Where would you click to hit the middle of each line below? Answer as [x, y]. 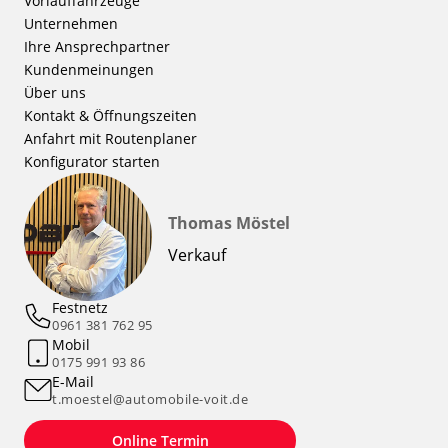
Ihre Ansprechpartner [97, 47]
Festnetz [80, 308]
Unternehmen [71, 24]
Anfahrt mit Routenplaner [110, 139]
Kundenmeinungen [89, 70]
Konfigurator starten [92, 162]
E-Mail [73, 382]
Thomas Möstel [229, 223]
